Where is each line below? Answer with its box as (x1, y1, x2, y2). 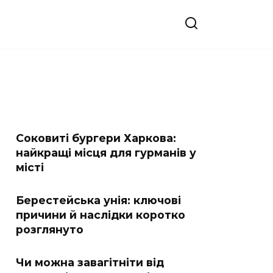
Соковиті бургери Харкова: (16, 132, 176, 144)
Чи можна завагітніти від (16, 256, 164, 269)
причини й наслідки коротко (16, 208, 185, 221)
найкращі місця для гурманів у (16, 146, 196, 159)
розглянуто (16, 223, 83, 236)
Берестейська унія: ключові (16, 194, 181, 207)
